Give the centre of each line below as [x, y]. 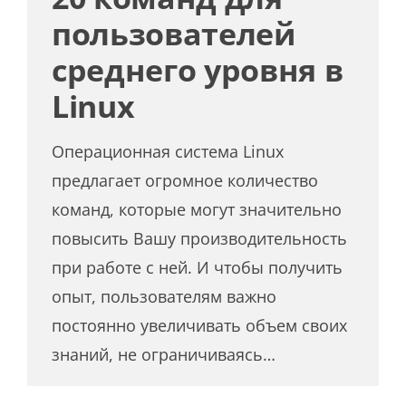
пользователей [174, 33]
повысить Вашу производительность [200, 238]
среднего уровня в [198, 69]
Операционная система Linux [168, 151]
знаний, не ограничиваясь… [164, 354]
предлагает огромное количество [185, 180]
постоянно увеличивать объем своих [200, 325]
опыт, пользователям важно [164, 296]
